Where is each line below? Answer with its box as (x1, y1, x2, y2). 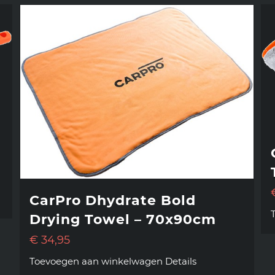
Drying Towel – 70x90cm (29, 211, 217, 228)
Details (165, 255, 197, 268)
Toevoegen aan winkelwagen (29, 255, 163, 268)
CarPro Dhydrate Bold (29, 192, 196, 209)
